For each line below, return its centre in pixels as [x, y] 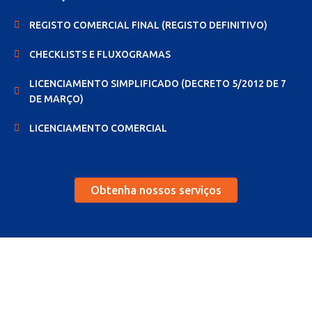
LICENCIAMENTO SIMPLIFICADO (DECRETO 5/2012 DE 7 [158, 84]
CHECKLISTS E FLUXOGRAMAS [100, 54]
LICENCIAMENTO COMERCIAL [99, 128]
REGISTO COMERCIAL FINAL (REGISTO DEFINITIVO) [149, 25]
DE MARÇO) [57, 99]
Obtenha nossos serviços [156, 190]
